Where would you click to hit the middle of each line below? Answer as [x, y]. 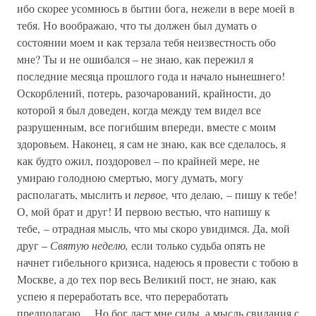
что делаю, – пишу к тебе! [234, 194]
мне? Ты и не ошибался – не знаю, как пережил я [135, 59]
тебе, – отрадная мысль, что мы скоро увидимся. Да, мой [153, 228]
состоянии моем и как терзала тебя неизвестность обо [146, 42]
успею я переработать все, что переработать [122, 296]
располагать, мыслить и [75, 194]
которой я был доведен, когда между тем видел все [139, 110]
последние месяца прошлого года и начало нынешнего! [151, 76]
